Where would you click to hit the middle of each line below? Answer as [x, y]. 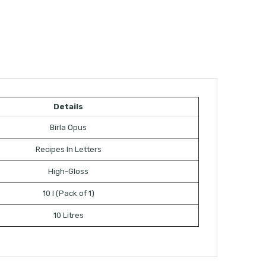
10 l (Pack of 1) [68, 194]
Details [68, 107]
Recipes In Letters [68, 150]
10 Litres [68, 216]
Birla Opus [68, 128]
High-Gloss [68, 172]
